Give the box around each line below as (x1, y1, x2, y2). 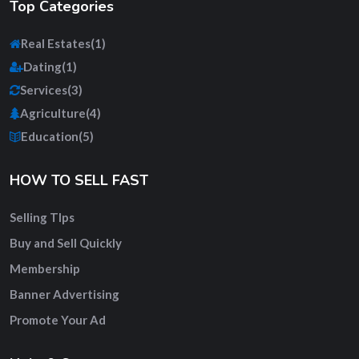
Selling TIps (10, 210, 75, 224)
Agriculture (20, 106, 86, 120)
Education (21, 129, 79, 143)
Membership (10, 261, 80, 276)
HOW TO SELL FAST (10, 171, 148, 190)
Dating (23, 59, 62, 74)
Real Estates (21, 36, 91, 50)
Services (20, 83, 67, 97)
